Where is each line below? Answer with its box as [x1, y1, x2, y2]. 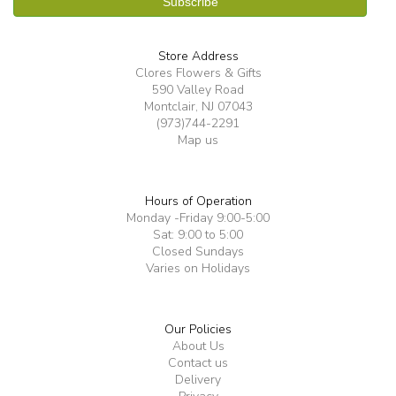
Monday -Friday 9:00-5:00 [126, 209, 270, 226]
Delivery [175, 371, 221, 388]
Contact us [168, 354, 228, 371]
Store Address [157, 48, 239, 65]
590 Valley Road [152, 81, 244, 98]
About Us [171, 338, 225, 354]
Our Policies [164, 321, 232, 338]
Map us [178, 132, 218, 148]
